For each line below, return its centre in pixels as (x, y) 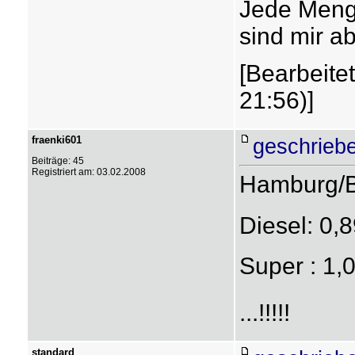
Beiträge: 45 (57, 161)
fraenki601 (56, 140)
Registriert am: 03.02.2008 (88, 172)
